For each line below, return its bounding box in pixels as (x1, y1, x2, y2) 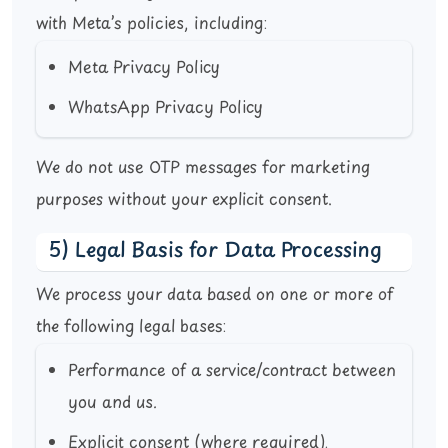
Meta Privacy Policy (68, 55, 220, 82)
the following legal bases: (36, 314, 226, 341)
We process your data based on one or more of (36, 282, 393, 309)
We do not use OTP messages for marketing (36, 155, 370, 182)
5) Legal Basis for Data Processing (48, 235, 382, 268)
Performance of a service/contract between (68, 358, 396, 385)
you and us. (68, 390, 157, 417)
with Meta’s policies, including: (36, 11, 267, 38)
